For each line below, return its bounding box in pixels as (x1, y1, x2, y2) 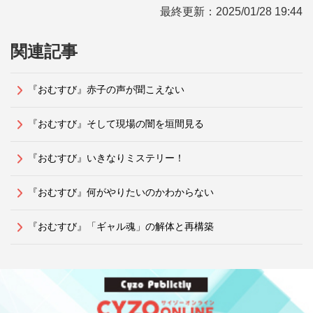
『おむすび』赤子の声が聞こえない (28, 84, 184, 96)
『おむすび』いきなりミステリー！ (28, 152, 184, 164)
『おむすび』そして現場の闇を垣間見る (28, 118, 204, 130)
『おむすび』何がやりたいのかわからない (28, 187, 214, 198)
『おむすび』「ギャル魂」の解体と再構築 (28, 221, 214, 233)
